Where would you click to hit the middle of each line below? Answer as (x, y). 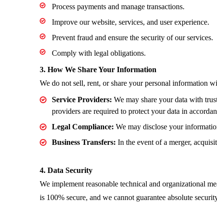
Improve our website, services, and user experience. (131, 22)
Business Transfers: (84, 142)
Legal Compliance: (83, 127)
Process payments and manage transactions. (118, 7)
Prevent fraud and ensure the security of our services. (133, 38)
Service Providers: (82, 100)
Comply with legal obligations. (99, 53)
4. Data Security (66, 170)
